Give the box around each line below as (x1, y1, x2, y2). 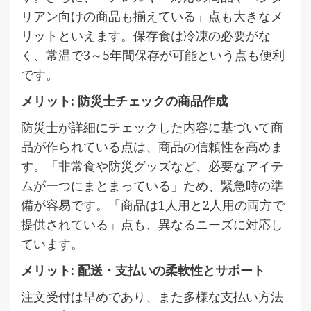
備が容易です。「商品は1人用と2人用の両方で (21, 196, 285, 213)
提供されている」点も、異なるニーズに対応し (21, 215, 283, 233)
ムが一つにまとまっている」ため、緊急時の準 (21, 176, 283, 194)
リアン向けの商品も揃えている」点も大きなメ (21, 7, 283, 24)
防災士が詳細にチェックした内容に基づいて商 (21, 118, 283, 135)
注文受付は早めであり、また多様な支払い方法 (21, 287, 283, 305)
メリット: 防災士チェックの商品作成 (21, 92, 228, 109)
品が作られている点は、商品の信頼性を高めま (21, 137, 283, 155)
